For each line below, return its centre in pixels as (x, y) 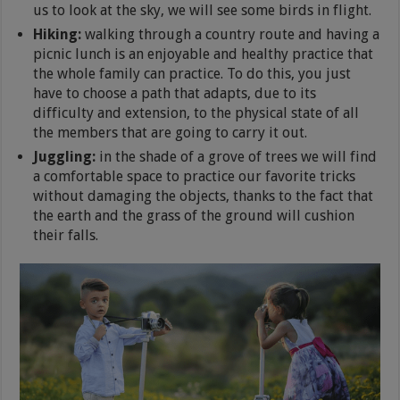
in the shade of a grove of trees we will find (237, 157)
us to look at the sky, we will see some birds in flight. (203, 11)
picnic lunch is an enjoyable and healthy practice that (204, 54)
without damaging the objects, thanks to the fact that (204, 196)
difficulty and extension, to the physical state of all (196, 113)
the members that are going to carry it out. (171, 133)
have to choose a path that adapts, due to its (175, 94)
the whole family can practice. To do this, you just (192, 74)
